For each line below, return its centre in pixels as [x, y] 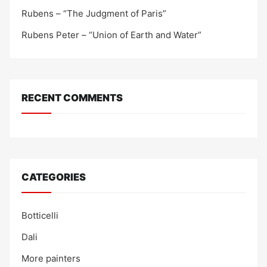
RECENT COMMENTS [72, 97]
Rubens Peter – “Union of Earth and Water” [111, 35]
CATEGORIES [54, 177]
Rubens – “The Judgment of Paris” [94, 14]
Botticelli [40, 216]
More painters [51, 259]
